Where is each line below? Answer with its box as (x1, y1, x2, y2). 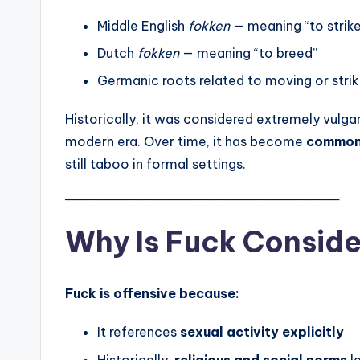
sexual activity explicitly (180, 324, 344, 341)
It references (97, 324, 180, 341)
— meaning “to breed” (179, 44, 317, 61)
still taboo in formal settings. (65, 156, 246, 173)
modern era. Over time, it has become (65, 133, 306, 150)
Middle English (97, 17, 188, 34)
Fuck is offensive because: (65, 285, 239, 302)
